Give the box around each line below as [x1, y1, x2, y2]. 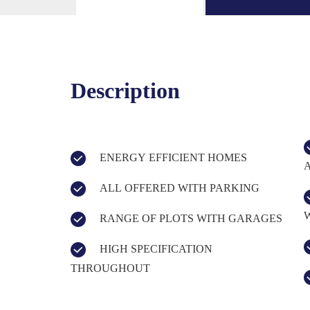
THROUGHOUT [71, 262, 150, 274]
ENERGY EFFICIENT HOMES [100, 151, 247, 163]
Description [71, 77, 180, 103]
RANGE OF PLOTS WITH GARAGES [100, 212, 282, 224]
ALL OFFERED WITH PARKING [100, 181, 259, 194]
